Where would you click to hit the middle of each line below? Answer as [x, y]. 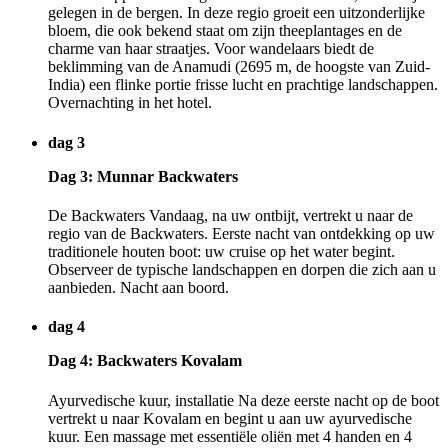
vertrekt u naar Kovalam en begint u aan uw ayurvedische [230, 418]
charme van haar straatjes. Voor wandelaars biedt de [211, 49]
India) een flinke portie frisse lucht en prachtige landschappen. [243, 85]
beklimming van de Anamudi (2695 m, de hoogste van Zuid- [239, 67]
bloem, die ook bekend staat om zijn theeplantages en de [225, 31]
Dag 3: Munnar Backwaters [143, 176]
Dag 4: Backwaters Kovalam [145, 361]
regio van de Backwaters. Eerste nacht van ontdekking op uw [241, 233]
